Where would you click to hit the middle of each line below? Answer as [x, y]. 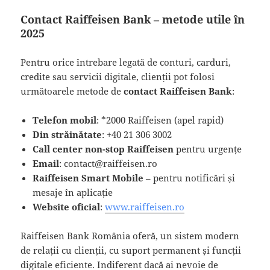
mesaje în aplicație [73, 192]
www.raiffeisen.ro [145, 206]
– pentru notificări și [190, 177]
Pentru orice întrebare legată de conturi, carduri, [126, 62]
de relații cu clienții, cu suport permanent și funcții [131, 250]
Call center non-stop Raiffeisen [103, 149]
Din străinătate [67, 134]
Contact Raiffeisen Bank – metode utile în [133, 19]
